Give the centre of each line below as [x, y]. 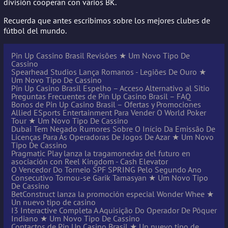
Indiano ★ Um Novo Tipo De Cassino [76, 218]
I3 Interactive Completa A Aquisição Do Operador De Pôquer [114, 210]
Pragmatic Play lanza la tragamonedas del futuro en [101, 153]
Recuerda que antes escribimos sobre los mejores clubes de [107, 20]
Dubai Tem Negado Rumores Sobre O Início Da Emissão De [113, 129]
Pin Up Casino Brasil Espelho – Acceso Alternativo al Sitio [110, 88]
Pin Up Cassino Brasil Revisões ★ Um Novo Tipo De [101, 55]
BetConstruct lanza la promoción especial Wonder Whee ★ [112, 194]
